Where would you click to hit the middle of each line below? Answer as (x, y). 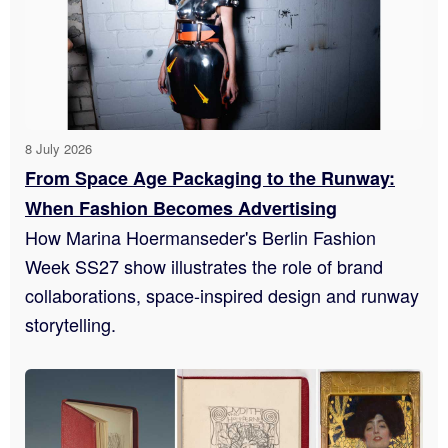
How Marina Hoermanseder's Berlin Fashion (200, 237)
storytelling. (70, 324)
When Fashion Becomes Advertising (181, 208)
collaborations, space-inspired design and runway (222, 295)
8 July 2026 (58, 149)
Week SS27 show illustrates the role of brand (204, 266)
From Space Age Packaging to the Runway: (210, 178)
